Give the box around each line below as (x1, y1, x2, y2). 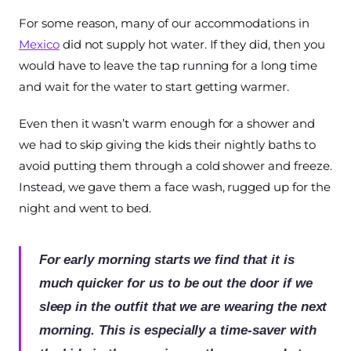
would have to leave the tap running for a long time (19, 57, 317, 73)
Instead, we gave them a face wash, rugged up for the (19, 179, 331, 194)
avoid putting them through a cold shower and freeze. (19, 157, 332, 173)
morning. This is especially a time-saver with (38, 322, 317, 338)
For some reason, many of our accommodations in (19, 15, 309, 31)
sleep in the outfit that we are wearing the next (38, 299, 327, 314)
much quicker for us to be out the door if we (38, 275, 313, 291)
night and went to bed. (19, 200, 152, 215)
